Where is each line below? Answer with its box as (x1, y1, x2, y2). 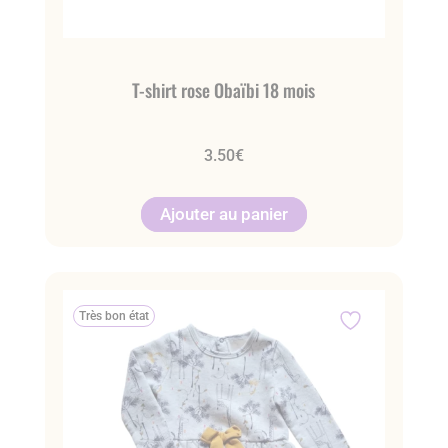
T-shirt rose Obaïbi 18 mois (132, 77, 316, 104)
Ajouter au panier (159, 204, 288, 225)
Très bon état (78, 309, 149, 324)
